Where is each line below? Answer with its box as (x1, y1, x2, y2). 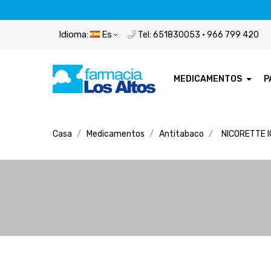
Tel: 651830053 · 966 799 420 (136, 29, 259, 40)
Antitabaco (159, 128, 204, 139)
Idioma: (59, 28, 88, 40)
